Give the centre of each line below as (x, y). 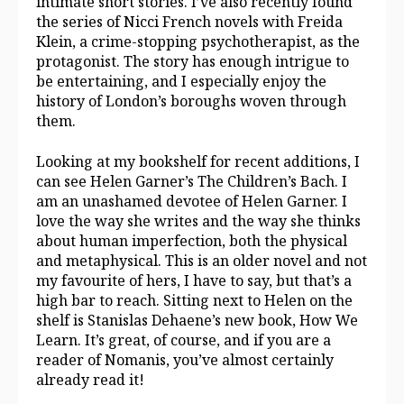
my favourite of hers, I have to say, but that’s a (194, 280)
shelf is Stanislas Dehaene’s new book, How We (197, 320)
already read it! (90, 379)
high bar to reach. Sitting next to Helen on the (194, 300)
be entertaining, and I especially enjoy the (181, 82)
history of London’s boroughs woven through (191, 101)
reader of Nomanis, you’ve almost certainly (185, 359)
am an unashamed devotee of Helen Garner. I (192, 201)
